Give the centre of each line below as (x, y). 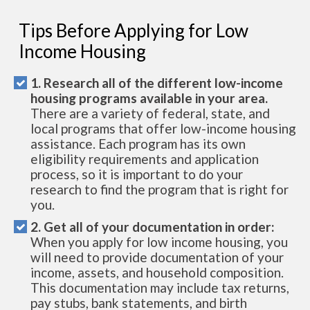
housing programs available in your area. (149, 98)
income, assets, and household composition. (157, 272)
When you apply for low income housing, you (159, 242)
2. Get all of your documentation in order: (153, 227)
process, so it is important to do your (137, 174)
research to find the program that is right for (159, 189)
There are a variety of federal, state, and (150, 113)
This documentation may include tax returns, (160, 288)
